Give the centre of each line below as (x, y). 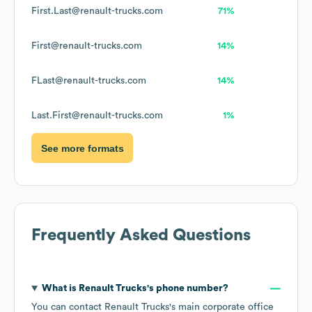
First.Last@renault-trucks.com (97, 11)
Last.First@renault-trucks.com (97, 116)
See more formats (82, 148)
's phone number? (187, 289)
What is (60, 289)
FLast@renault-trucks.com (89, 81)
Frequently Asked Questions (141, 236)
